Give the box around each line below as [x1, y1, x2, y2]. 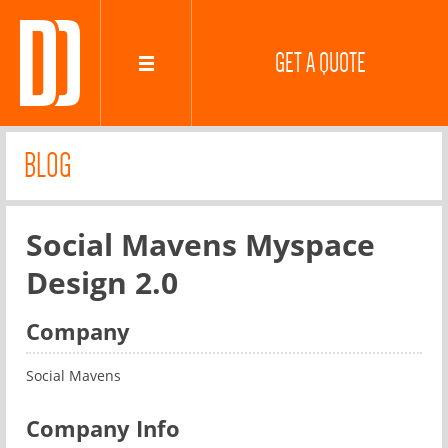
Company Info [26, 413, 180, 443]
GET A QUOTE [274, 48, 366, 78]
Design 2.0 [26, 262, 178, 303]
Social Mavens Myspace [26, 224, 375, 265]
